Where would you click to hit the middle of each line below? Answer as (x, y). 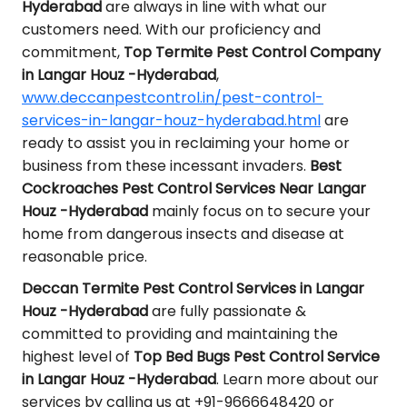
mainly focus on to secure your (259, 211)
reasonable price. (84, 257)
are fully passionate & (227, 311)
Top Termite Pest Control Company (252, 52)
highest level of (78, 357)
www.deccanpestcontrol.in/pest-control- (173, 98)
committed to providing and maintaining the (180, 334)
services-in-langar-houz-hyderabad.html (171, 120)
